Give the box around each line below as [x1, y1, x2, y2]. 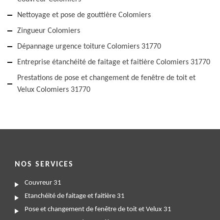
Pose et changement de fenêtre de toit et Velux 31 [25, 206, 171, 214]
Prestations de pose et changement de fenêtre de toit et [17, 74, 195, 82]
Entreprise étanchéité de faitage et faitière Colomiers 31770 [17, 58, 210, 67]
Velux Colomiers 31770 [17, 86, 90, 94]
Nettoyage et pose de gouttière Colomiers [17, 11, 151, 20]
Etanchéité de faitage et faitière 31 [25, 192, 125, 200]
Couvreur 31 [25, 179, 61, 187]
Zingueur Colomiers [17, 27, 80, 35]
